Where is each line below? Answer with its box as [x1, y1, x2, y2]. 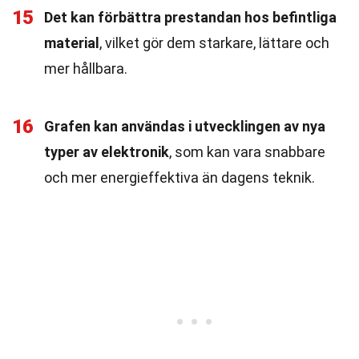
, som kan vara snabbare [169, 143, 325, 160]
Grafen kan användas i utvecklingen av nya [44, 118, 325, 135]
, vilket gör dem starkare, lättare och [99, 34, 329, 51]
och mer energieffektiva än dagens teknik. [44, 169, 315, 186]
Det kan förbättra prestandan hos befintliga [44, 9, 337, 26]
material [44, 34, 99, 51]
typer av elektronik [44, 143, 169, 160]
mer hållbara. [44, 60, 127, 77]
